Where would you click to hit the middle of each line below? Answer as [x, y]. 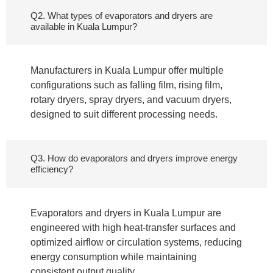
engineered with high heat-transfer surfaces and [133, 228]
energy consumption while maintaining [114, 257]
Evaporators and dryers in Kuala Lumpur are [126, 213]
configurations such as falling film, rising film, [126, 85]
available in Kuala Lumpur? [84, 27]
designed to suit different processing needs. [124, 115]
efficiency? [52, 169]
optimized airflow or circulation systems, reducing [136, 243]
